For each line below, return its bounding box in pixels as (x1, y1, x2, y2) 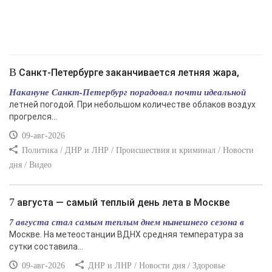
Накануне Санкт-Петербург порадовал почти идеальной (9, 86, 246, 98)
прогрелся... (9, 112, 57, 121)
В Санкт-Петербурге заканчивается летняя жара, (16, 67, 239, 78)
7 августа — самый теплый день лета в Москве (15, 197, 229, 208)
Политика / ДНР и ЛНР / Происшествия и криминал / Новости (19, 146, 254, 155)
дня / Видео (9, 160, 52, 169)
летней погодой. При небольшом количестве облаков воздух (9, 100, 256, 109)
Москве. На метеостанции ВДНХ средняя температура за (9, 229, 243, 239)
